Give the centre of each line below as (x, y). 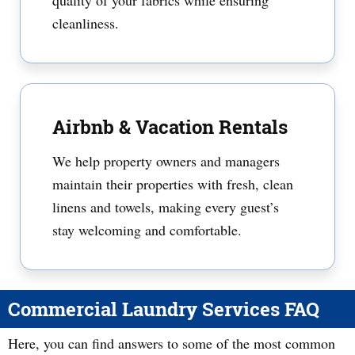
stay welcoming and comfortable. (147, 230)
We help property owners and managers (166, 161)
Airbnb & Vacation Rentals (170, 127)
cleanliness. (86, 23)
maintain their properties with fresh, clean (173, 184)
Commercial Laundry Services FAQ (164, 309)
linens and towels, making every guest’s (166, 207)
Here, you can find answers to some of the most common (172, 343)
